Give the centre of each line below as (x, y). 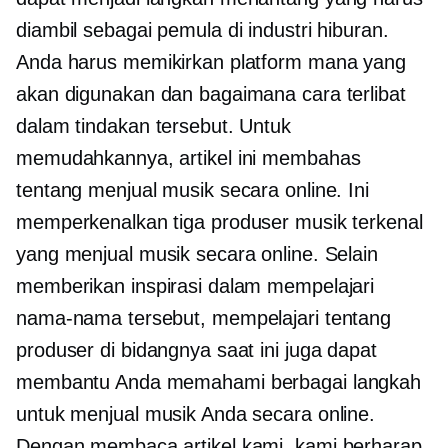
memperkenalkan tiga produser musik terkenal (219, 221)
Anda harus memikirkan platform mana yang (211, 61)
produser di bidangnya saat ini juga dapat (196, 349)
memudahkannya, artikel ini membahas (188, 157)
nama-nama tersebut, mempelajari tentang (204, 317)
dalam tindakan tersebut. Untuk (153, 125)
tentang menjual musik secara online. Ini (192, 189)
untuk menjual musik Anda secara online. (196, 413)
